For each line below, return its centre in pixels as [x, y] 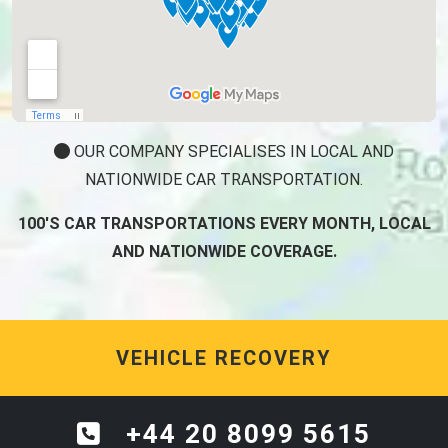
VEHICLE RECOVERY [224, 358]
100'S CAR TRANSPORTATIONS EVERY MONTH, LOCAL [224, 224]
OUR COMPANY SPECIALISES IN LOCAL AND [232, 152]
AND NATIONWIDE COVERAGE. [224, 252]
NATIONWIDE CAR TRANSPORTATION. [224, 180]
